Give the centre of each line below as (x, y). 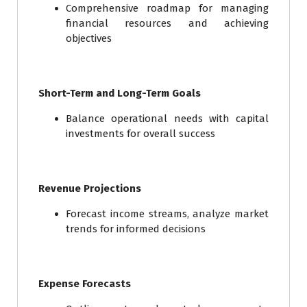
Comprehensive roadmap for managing (167, 9)
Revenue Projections (90, 189)
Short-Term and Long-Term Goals (120, 94)
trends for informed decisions (136, 229)
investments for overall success (140, 134)
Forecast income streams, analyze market (167, 214)
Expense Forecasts (85, 284)
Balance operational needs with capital (167, 119)
